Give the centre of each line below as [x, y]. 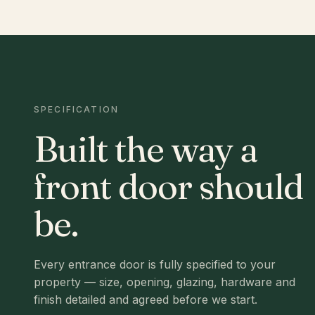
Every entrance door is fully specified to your [155, 264]
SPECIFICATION [77, 109]
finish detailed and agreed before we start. [146, 300]
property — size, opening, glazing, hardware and [165, 282]
